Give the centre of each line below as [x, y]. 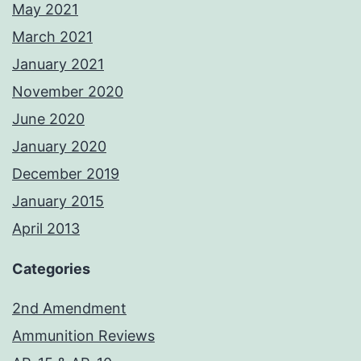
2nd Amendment [69, 309]
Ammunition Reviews [83, 336]
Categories [51, 269]
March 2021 [52, 37]
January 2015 [58, 201]
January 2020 [59, 147]
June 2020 [48, 119]
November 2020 [68, 92]
